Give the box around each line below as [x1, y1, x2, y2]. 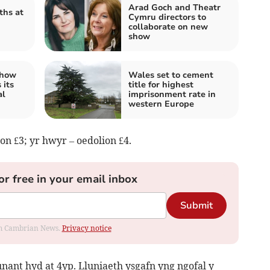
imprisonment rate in [128, 89, 216, 101]
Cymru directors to [128, 11, 206, 24]
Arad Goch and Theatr [128, 2, 221, 14]
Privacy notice [61, 224, 111, 233]
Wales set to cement [128, 69, 213, 81]
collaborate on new [128, 21, 208, 33]
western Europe [128, 98, 194, 110]
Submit [180, 199, 213, 213]
